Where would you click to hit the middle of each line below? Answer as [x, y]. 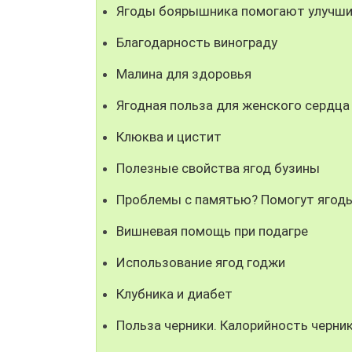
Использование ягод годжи [201, 262]
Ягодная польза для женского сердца [233, 105]
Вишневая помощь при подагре [212, 231]
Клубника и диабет [174, 293]
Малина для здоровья [184, 73]
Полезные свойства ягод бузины [218, 168]
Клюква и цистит [169, 136]
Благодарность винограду [197, 42]
